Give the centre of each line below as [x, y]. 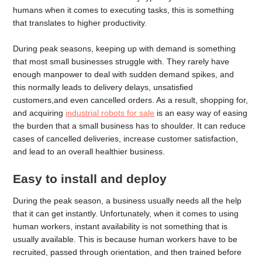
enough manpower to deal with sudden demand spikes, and [124, 75]
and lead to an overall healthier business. [89, 152]
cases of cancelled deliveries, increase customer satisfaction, [126, 139]
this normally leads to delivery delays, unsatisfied [103, 87]
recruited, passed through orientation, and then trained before [127, 252]
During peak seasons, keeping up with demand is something [125, 49]
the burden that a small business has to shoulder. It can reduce [130, 126]
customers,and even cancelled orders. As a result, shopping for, [131, 100]
